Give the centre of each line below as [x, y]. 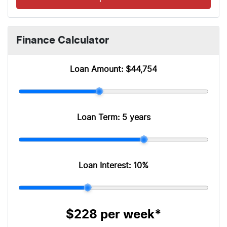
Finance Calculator [63, 40]
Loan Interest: [106, 165]
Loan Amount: [98, 69]
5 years [136, 117]
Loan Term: [99, 117]
